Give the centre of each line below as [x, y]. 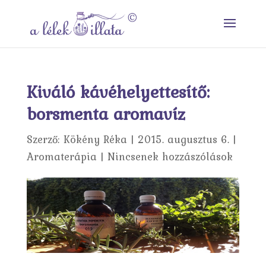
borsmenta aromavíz [106, 113]
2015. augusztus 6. [183, 139]
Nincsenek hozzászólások [170, 156]
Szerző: [45, 139]
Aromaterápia [61, 156]
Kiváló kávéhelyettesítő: [118, 91]
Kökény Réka [95, 139]
